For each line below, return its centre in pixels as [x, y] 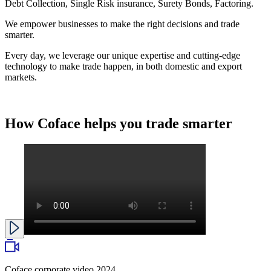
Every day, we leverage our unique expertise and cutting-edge [122, 55]
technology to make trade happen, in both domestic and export [123, 66]
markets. [21, 77]
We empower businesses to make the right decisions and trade [122, 24]
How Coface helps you [75, 123]
